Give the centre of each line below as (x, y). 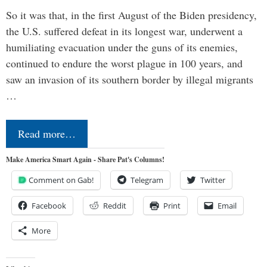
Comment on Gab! (61, 180)
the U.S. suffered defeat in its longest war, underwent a (124, 31)
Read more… (47, 134)
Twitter (213, 180)
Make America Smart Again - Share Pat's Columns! (85, 160)
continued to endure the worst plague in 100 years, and (124, 63)
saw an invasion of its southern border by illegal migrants (130, 80)
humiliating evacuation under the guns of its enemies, (122, 47)
